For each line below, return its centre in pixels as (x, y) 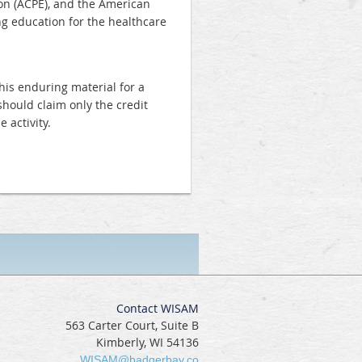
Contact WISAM (158, 309)
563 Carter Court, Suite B (132, 326)
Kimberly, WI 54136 (147, 343)
